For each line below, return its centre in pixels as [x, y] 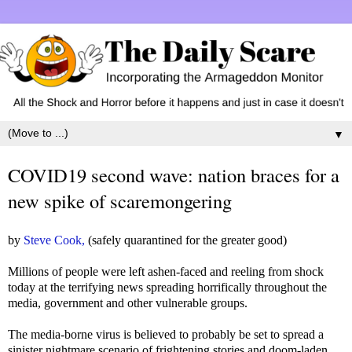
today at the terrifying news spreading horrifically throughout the [167, 287]
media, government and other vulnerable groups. [128, 302]
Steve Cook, [54, 240]
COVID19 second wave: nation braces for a [174, 175]
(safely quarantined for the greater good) [186, 240]
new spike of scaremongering [120, 201]
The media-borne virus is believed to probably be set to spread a [166, 334]
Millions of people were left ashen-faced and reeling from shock [166, 271]
